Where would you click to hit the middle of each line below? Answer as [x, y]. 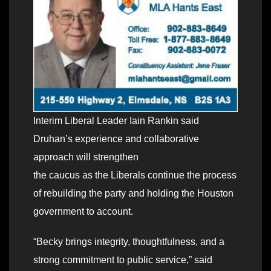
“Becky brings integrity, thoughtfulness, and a [129, 241]
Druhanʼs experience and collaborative [116, 139]
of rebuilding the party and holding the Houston [133, 193]
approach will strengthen [86, 157]
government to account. [83, 211]
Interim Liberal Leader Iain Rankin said [116, 120]
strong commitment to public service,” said [123, 260]
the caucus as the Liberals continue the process [135, 175]
